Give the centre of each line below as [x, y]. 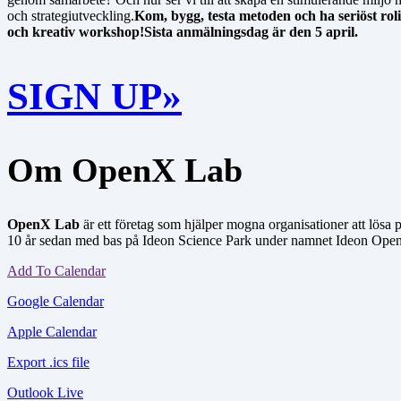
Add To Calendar [56, 270]
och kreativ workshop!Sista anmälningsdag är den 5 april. [183, 32]
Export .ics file [48, 362]
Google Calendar [55, 301]
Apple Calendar [52, 331]
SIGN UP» [94, 96]
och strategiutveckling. [71, 16]
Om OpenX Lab [125, 170]
